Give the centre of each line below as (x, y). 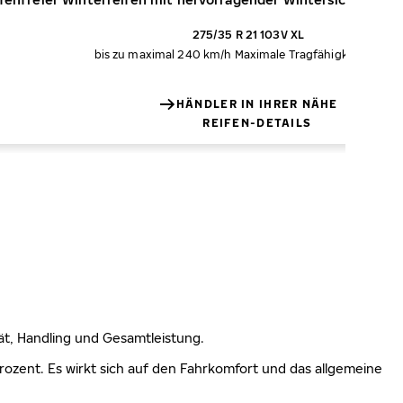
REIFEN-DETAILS (257, 123)
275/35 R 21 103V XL (248, 35)
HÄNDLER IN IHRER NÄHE (257, 104)
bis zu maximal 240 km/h (163, 54)
